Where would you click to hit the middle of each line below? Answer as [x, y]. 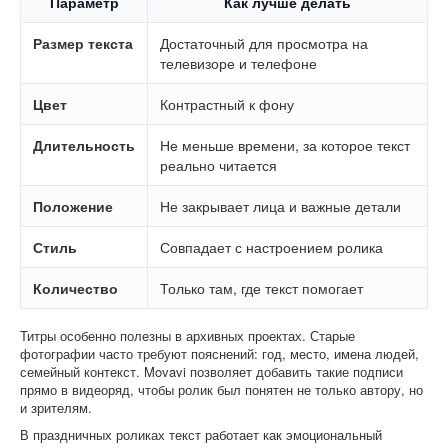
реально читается [218, 164]
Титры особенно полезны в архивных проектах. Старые [187, 335]
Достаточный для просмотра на [264, 42]
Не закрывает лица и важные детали [280, 205]
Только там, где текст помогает [261, 287]
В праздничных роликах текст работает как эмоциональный [201, 434]
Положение [73, 205]
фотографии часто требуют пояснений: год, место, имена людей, [219, 353]
